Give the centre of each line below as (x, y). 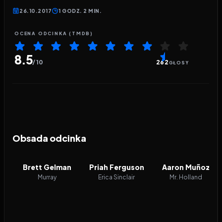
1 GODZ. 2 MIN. (80, 11)
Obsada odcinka (49, 138)
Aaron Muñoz (186, 167)
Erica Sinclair (116, 177)
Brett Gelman (47, 167)
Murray (47, 177)
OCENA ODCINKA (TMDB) (54, 33)
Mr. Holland (186, 177)
